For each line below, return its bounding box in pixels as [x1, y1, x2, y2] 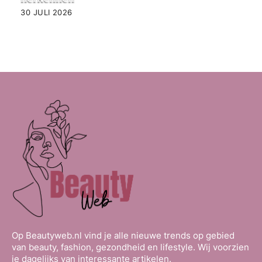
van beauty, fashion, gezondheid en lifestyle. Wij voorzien [12, 242, 249, 253]
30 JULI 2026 [20, 7, 73, 17]
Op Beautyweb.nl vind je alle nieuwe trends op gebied [12, 230, 235, 242]
